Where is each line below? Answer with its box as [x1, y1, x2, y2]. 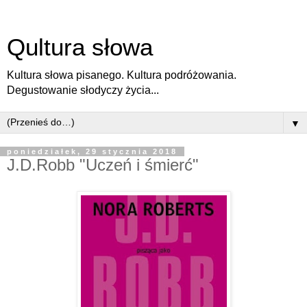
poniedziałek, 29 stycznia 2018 [7, 147, 177, 156]
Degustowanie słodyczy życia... [7, 84, 159, 96]
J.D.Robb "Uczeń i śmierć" [7, 156, 199, 174]
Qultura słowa [7, 34, 153, 60]
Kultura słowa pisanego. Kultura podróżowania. [7, 69, 236, 81]
